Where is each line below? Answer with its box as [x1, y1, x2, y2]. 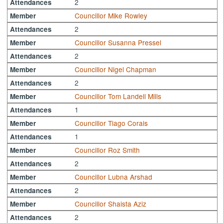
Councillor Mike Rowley [75, 10, 148, 20]
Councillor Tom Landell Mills [75, 91, 162, 101]
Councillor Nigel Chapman [75, 64, 157, 74]
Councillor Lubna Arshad [75, 171, 153, 182]
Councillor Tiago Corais [75, 117, 148, 128]
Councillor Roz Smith [75, 144, 140, 155]
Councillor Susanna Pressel [75, 37, 162, 47]
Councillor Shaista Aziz [75, 198, 147, 209]
